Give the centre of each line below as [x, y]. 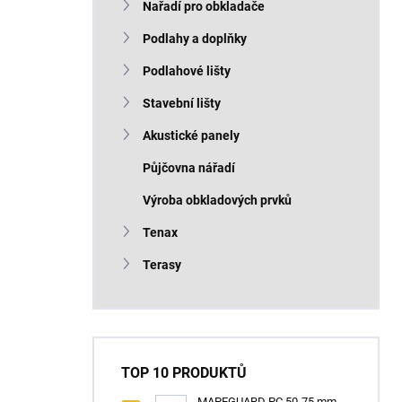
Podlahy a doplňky [195, 39]
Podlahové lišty [187, 71]
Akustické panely [191, 135]
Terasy [162, 265]
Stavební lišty [182, 103]
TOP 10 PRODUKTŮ [184, 373]
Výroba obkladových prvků [217, 200]
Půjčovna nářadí [189, 168]
